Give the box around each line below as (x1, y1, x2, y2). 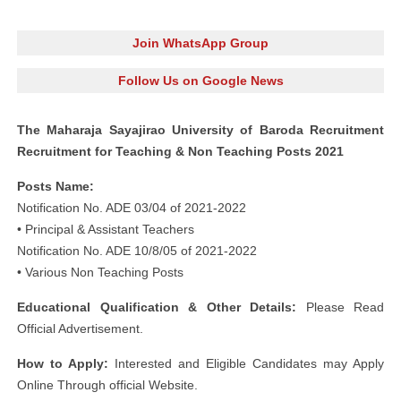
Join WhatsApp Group (132, 36, 269, 50)
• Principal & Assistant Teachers (17, 222, 194, 236)
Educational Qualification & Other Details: (17, 300, 296, 314)
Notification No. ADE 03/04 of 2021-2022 (17, 200, 246, 215)
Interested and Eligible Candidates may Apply (108, 356, 384, 371)
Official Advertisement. (17, 321, 143, 336)
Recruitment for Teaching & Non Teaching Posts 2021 (17, 144, 344, 158)
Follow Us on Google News (117, 73, 284, 88)
